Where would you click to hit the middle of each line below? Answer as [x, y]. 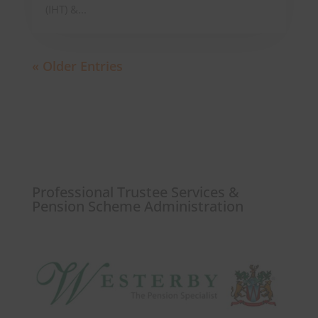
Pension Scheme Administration [137, 206]
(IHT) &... [66, 9]
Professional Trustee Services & [135, 192]
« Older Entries [77, 66]
